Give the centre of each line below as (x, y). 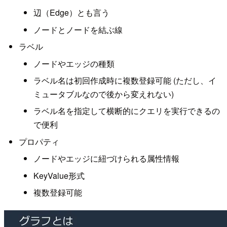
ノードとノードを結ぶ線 (78, 29)
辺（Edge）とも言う (71, 13)
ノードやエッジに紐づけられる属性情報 (106, 159)
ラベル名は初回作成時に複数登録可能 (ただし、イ (125, 81)
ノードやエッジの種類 (74, 63)
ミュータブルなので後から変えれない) (103, 94)
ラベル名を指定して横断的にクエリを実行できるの (126, 111)
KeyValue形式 (59, 175)
